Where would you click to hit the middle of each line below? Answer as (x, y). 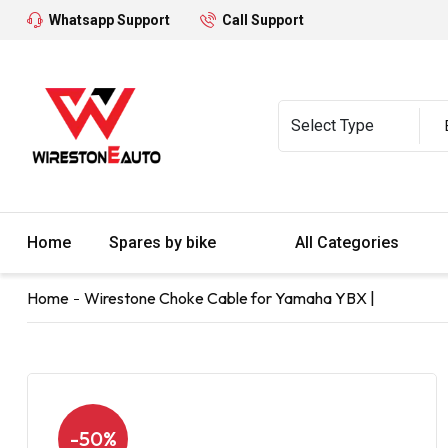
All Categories (349, 242)
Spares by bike (164, 242)
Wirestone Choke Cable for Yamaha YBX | (229, 297)
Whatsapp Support (109, 20)
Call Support (263, 20)
